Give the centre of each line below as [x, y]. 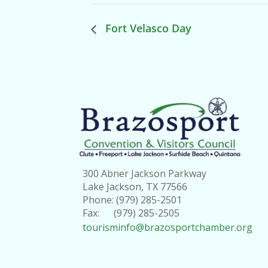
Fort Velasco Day [147, 28]
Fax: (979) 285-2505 [131, 213]
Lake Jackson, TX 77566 [135, 187]
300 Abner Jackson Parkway [145, 174]
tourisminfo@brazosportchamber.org [168, 228]
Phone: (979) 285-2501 [133, 200]
